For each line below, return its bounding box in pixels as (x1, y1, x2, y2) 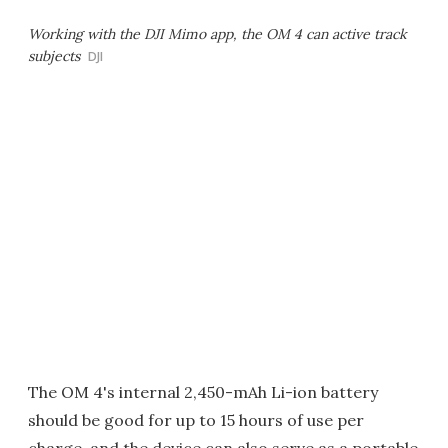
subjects (28, 47, 80, 66)
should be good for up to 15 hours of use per (28, 410, 364, 431)
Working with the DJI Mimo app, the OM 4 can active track (28, 25, 407, 44)
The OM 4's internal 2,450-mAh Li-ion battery (28, 382, 378, 403)
